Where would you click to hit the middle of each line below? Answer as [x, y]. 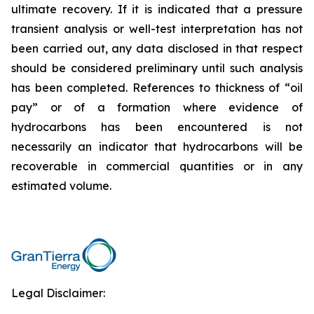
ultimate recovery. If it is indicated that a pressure [157, 9]
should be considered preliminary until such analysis [157, 68]
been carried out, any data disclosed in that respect [157, 48]
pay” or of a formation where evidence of [157, 107]
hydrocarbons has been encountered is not [157, 127]
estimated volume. [61, 186]
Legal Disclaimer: [58, 293]
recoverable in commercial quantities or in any [157, 166]
